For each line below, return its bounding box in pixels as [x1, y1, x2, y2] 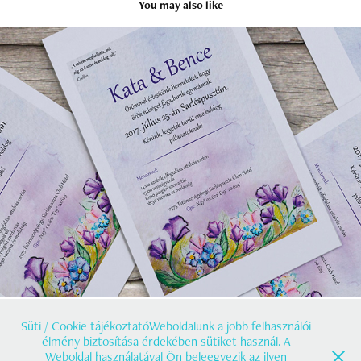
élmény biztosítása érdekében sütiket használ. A [41, 333, 291, 350]
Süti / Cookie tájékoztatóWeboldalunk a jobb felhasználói [21, 317, 311, 334]
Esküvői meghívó [139, 144, 222, 160]
